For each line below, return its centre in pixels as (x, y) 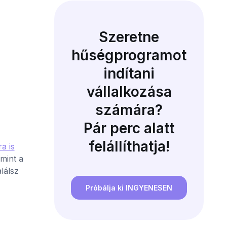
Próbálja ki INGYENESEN (129, 188)
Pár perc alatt (129, 128)
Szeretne (129, 37)
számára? (129, 110)
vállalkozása (129, 92)
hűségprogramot (129, 55)
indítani (129, 73)
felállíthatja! (129, 146)
